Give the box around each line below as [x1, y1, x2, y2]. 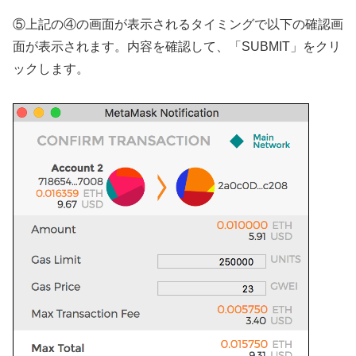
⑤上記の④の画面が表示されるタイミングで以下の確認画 [13, 17, 343, 32]
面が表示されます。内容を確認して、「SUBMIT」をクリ [13, 40, 341, 54]
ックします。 [13, 62, 89, 76]
